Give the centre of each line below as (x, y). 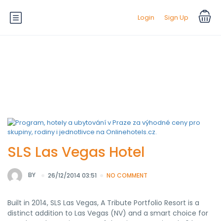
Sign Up (176, 18)
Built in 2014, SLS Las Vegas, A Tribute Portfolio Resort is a (103, 203)
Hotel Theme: (78, 69)
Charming (153, 69)
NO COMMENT (127, 175)
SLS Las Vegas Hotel (76, 152)
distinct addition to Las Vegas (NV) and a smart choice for (108, 213)
